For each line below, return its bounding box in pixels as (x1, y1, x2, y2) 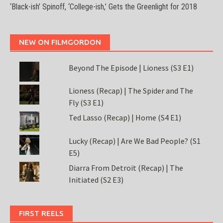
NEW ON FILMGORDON (19, 37, 101, 46)
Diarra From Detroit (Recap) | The (68, 163, 183, 173)
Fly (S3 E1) (68, 98, 104, 108)
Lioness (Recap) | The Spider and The (68, 86, 193, 96)
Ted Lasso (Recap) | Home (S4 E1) (68, 112, 181, 123)
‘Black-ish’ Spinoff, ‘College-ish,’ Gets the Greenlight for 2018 (10, 1, 197, 11)
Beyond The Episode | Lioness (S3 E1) (68, 62, 194, 73)
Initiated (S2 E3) (68, 175, 123, 185)
